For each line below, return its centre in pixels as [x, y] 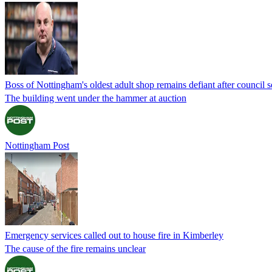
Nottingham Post [37, 145]
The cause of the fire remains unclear [75, 248]
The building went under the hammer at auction [96, 98]
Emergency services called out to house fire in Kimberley [114, 235]
